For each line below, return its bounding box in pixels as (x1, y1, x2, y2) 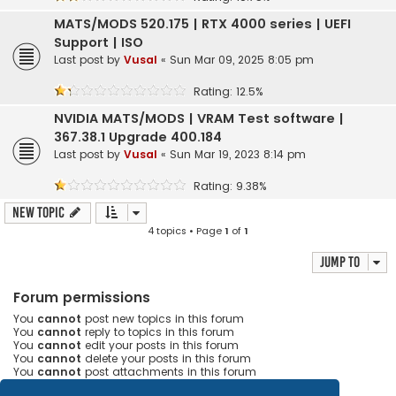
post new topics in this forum (81, 311, 244, 327)
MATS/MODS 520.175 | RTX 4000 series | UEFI (54, 15, 351, 34)
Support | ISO (54, 34, 143, 52)
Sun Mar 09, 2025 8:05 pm (170, 52, 314, 68)
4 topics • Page (148, 224, 225, 239)
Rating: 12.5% (187, 84, 263, 100)
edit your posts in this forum (81, 338, 239, 354)
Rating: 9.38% (187, 179, 267, 194)
